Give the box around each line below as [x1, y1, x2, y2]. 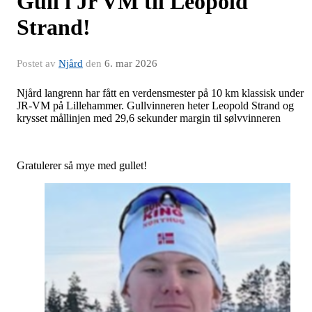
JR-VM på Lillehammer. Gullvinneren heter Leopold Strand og [17, 100, 294, 112]
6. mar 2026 [104, 58, 157, 70]
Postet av [17, 58, 58, 70]
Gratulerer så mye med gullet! [17, 159, 147, 172]
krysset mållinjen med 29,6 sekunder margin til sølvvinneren [17, 112, 281, 125]
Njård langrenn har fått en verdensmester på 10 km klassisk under [17, 87, 304, 100]
